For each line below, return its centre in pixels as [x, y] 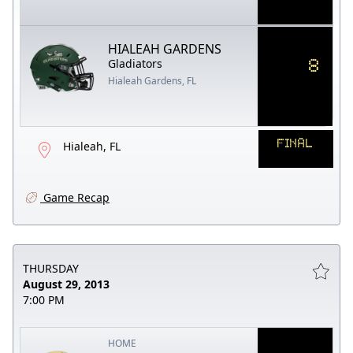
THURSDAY [51, 268]
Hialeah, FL [92, 146]
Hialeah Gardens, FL [152, 80]
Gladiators [136, 63]
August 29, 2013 [66, 284]
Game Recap [75, 197]
